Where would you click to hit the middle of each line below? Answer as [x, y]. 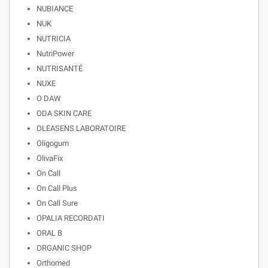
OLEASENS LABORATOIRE [81, 128]
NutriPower [55, 54]
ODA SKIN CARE [64, 113]
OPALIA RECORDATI [71, 218]
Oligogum [53, 143]
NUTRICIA [54, 39]
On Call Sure [57, 203]
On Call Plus [57, 188]
